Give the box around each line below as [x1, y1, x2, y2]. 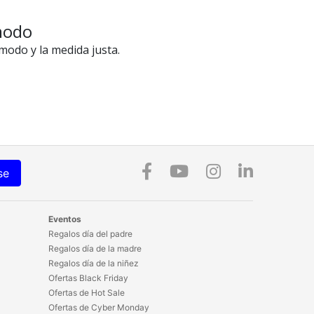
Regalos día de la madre [48, 243, 142, 254]
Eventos [48, 213, 81, 224]
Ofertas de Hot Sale [48, 287, 125, 298]
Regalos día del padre [48, 228, 132, 239]
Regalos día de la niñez [48, 257, 139, 268]
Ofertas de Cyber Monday [48, 301, 149, 313]
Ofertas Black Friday [48, 272, 128, 283]
